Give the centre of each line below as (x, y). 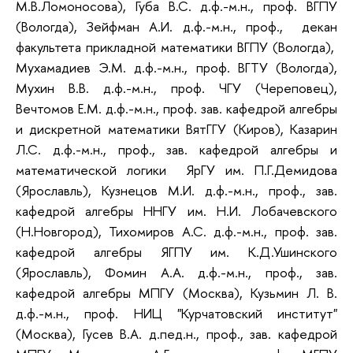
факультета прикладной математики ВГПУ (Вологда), (176, 47)
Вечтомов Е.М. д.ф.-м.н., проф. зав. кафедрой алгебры (176, 109)
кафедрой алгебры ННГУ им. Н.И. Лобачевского (176, 211)
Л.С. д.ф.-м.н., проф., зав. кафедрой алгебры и (176, 150)
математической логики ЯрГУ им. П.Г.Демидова (176, 170)
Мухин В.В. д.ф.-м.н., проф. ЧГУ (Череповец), (176, 88)
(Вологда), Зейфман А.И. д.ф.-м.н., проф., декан (176, 27)
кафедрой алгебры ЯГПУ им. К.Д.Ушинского (176, 252)
